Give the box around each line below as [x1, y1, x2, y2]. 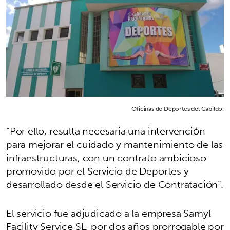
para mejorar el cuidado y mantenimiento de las [6, 136, 223, 154]
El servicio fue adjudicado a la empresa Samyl [6, 204, 211, 222]
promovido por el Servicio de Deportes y [6, 162, 189, 180]
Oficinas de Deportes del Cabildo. [131, 103, 224, 114]
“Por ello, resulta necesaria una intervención [6, 122, 205, 140]
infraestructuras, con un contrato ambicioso [6, 149, 206, 167]
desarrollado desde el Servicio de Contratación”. [6, 176, 223, 194]
